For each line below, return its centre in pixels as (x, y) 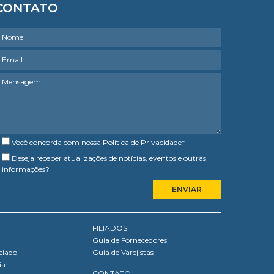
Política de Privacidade (142, 142)
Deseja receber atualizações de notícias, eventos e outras (109, 158)
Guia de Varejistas (123, 252)
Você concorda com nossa (57, 142)
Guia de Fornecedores (130, 240)
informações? (26, 169)
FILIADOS (110, 228)
